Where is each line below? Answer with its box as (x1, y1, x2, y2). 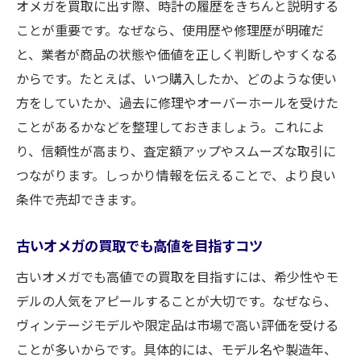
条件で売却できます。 (16, 189, 143, 209)
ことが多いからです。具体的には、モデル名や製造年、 (16, 339, 337, 359)
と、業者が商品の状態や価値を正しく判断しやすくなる (16, 44, 338, 64)
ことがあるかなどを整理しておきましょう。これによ (16, 117, 325, 136)
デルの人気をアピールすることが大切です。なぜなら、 (16, 291, 337, 310)
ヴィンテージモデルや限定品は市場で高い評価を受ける (16, 315, 338, 334)
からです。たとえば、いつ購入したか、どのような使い (16, 68, 337, 88)
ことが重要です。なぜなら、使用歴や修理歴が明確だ (16, 20, 324, 39)
